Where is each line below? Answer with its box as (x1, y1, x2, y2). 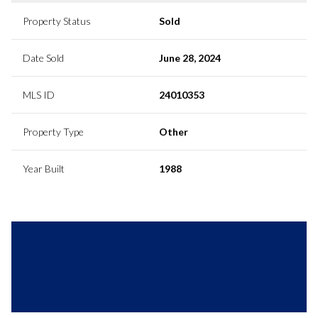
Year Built (23, 162, 65, 175)
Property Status (23, 14, 91, 27)
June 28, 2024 (159, 51, 221, 64)
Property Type (23, 125, 84, 138)
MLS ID (23, 88, 55, 101)
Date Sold (23, 51, 64, 64)
